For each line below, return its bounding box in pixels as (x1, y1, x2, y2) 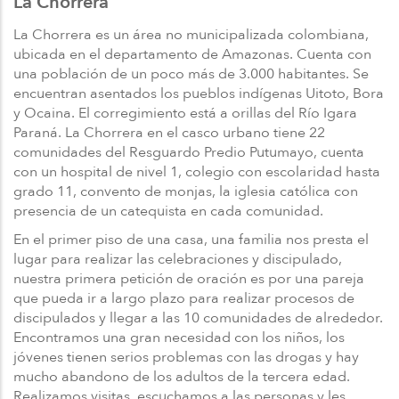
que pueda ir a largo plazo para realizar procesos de (13, 288, 354, 308)
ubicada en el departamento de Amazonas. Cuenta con (13, 44, 371, 64)
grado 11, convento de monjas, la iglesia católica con (13, 181, 358, 201)
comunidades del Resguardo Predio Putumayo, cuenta (13, 142, 364, 162)
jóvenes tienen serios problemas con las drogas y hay (13, 346, 359, 367)
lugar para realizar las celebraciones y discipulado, (13, 248, 342, 269)
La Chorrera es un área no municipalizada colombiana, (13, 24, 369, 45)
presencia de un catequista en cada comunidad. (13, 200, 323, 221)
